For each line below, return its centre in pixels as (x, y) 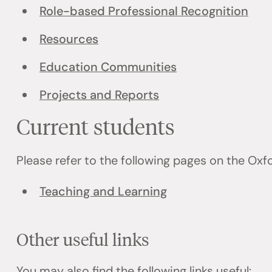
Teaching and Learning (103, 191)
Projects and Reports (99, 95)
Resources (69, 39)
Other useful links (83, 239)
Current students (96, 126)
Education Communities (108, 67)
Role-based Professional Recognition (144, 11)
